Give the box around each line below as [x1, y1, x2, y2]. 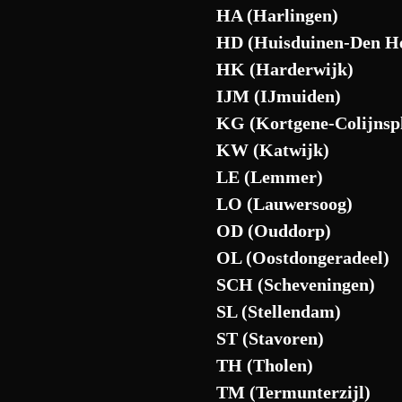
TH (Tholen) [216, 355, 314, 375]
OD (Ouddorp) [216, 221, 332, 240]
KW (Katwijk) [216, 140, 330, 160]
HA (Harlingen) [216, 5, 339, 25]
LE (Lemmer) [216, 167, 324, 187]
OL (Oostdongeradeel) [216, 248, 390, 267]
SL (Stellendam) [216, 301, 342, 321]
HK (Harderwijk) [216, 59, 354, 79]
